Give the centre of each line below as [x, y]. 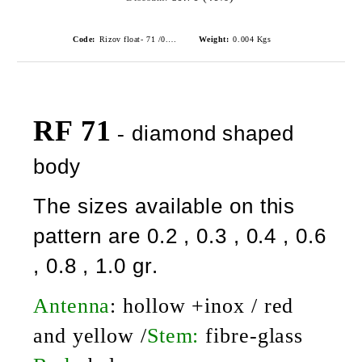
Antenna [72, 306]
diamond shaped [213, 133]
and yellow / [90, 336]
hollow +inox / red [208, 306]
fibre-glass [255, 336]
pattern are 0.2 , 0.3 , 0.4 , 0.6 [180, 236]
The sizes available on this [164, 206]
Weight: [214, 39]
